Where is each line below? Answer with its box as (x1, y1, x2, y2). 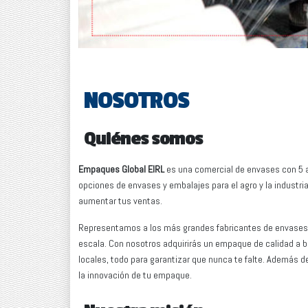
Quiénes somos (84, 128, 203, 151)
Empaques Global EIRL (78, 163, 164, 176)
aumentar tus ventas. (78, 195, 162, 208)
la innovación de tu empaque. (78, 269, 192, 282)
